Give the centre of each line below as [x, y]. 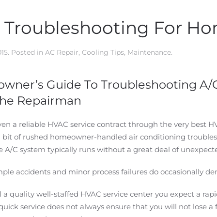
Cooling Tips [103, 52]
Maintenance [149, 52]
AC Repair [62, 52]
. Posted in [26, 52]
